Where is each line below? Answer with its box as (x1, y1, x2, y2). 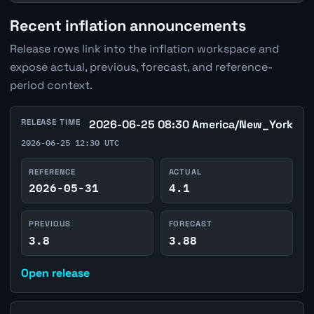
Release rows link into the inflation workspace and (9, 41, 279, 56)
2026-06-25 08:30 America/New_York (89, 116, 294, 132)
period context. (9, 77, 93, 93)
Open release (20, 266, 90, 281)
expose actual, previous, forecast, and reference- (9, 59, 273, 74)
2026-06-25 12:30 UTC (20, 135, 119, 149)
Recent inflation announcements (9, 15, 246, 35)
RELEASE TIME (20, 116, 81, 127)
